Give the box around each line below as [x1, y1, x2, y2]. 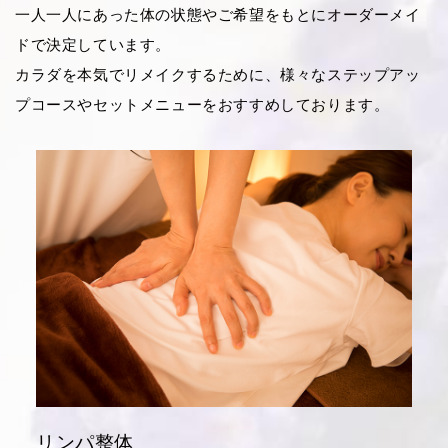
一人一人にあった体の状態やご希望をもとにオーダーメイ [15, 5, 421, 23]
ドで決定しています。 [15, 35, 171, 53]
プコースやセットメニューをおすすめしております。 [15, 95, 390, 113]
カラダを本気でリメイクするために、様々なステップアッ [15, 65, 421, 83]
